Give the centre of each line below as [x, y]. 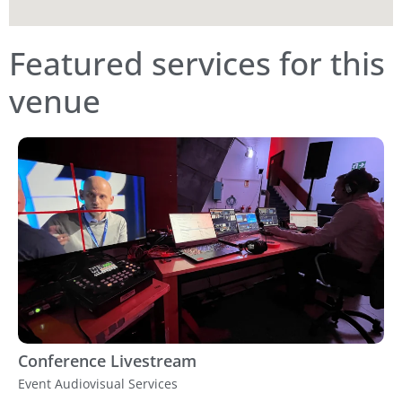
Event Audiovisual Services [98, 383]
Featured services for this [197, 63]
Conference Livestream [107, 360]
